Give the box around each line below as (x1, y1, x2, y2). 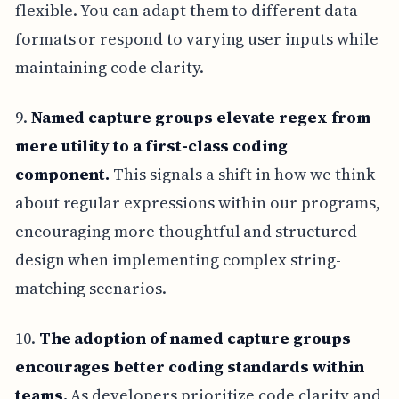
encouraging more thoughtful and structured (14, 219, 357, 242)
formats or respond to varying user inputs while (14, 27, 379, 50)
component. (14, 162, 110, 185)
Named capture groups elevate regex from (30, 105, 370, 128)
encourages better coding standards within (14, 354, 364, 378)
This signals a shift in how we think (110, 162, 375, 185)
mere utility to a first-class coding (14, 134, 289, 157)
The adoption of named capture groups (38, 326, 351, 349)
